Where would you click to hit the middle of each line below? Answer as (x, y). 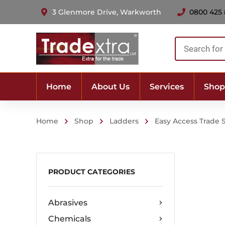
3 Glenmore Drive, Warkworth (107, 12)
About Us (110, 87)
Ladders (124, 121)
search (188, 57)
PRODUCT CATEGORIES (92, 172)
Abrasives (68, 203)
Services (167, 87)
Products (193, 43)
